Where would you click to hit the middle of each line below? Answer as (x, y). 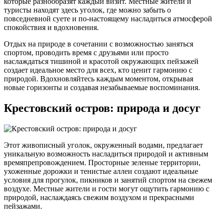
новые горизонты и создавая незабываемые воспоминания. (102, 87)
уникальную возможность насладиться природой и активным (106, 154)
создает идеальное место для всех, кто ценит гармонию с (98, 70)
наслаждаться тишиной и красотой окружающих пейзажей (101, 61)
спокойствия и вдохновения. (51, 27)
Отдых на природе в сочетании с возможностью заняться (99, 44)
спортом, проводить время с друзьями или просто (86, 52)
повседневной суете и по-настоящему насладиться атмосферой (108, 18)
